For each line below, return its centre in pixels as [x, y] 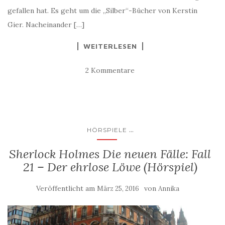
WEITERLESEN [110, 46]
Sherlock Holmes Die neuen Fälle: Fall [110, 154]
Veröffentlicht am [66, 188]
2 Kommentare [110, 70]
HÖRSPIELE [107, 130]
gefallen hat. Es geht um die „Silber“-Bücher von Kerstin [102, 10]
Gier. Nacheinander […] [46, 24]
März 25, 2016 [118, 188]
